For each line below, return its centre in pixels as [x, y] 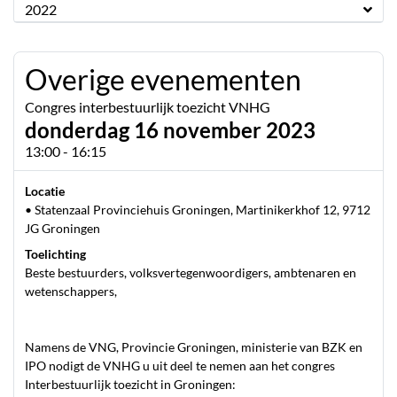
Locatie [45, 191]
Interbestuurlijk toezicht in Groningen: [130, 384]
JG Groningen [62, 228]
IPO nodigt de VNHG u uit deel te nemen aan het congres [180, 366]
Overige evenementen [163, 79]
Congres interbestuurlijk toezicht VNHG [148, 107]
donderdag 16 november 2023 [170, 130]
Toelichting [55, 254]
